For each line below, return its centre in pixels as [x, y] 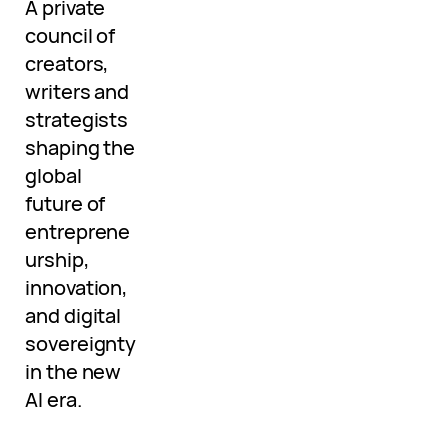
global [53, 176]
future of [65, 204]
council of [70, 36]
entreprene [78, 232]
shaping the [80, 148]
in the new [73, 372]
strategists [77, 120]
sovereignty [81, 344]
